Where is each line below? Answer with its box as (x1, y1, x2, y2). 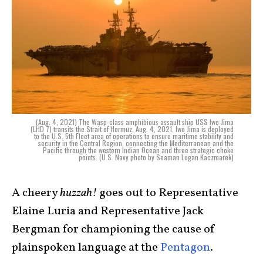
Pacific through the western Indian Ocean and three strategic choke (43, 145, 234, 156)
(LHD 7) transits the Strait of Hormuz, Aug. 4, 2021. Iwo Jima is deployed (31, 124, 234, 134)
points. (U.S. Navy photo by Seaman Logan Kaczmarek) (79, 152, 234, 163)
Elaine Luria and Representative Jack (12, 203, 204, 220)
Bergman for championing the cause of (12, 221, 215, 238)
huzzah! (60, 185, 97, 202)
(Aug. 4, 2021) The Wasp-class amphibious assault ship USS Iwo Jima (36, 117, 234, 127)
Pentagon (160, 240, 210, 257)
